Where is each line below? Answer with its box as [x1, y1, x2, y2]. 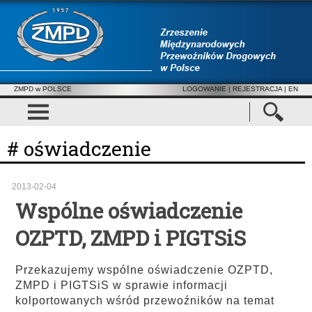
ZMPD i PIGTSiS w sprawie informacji [15, 279, 228, 291]
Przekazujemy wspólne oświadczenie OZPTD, [15, 264, 273, 276]
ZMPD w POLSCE [14, 85, 72, 93]
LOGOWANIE [182, 85, 226, 93]
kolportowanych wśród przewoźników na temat [15, 295, 274, 306]
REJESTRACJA [233, 85, 282, 93]
